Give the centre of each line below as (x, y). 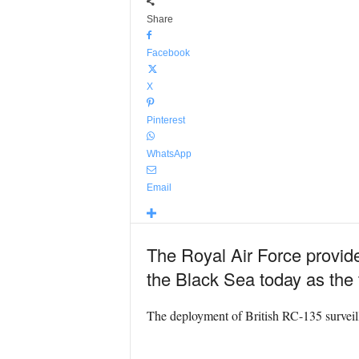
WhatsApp (169, 154)
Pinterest (165, 120)
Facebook (168, 53)
